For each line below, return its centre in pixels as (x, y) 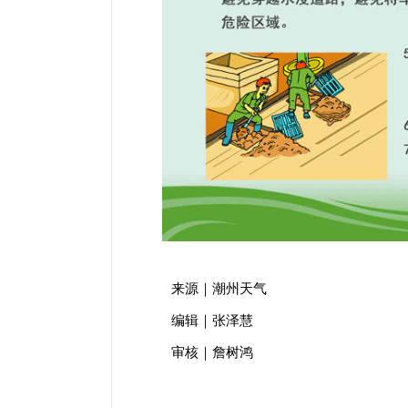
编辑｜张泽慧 (213, 320)
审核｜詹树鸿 (213, 352)
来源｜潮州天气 (219, 288)
